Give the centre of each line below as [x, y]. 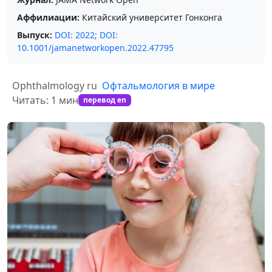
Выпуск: [35, 35]
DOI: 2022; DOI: [86, 35]
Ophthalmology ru [55, 86]
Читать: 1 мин [45, 100]
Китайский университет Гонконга [151, 17]
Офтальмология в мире [158, 86]
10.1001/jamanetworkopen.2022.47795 [95, 48]
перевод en [104, 100]
